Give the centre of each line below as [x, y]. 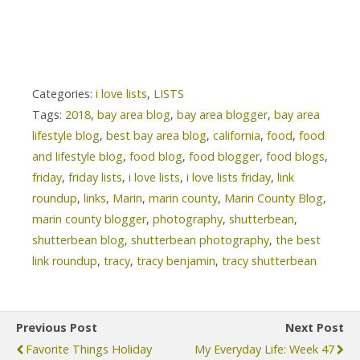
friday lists [95, 178]
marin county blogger [89, 219]
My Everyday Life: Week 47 [264, 350]
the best [298, 240]
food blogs [295, 157]
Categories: [64, 94]
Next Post [315, 328]
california [237, 136]
